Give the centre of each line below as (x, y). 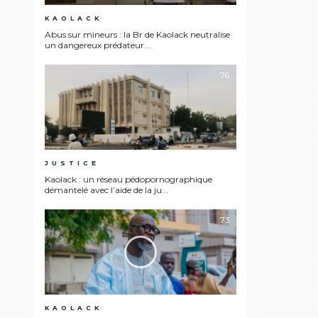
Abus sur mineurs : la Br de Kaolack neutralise (137, 35)
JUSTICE (72, 163)
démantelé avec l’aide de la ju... (106, 190)
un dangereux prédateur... (98, 45)
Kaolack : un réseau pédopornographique (128, 180)
